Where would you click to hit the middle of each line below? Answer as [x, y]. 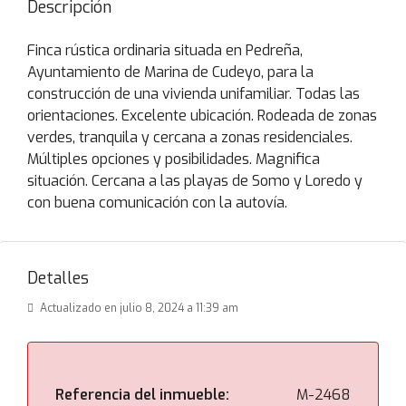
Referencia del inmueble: [142, 395]
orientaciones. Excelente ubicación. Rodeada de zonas [202, 116]
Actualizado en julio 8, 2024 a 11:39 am [138, 308]
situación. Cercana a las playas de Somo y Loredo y [195, 181]
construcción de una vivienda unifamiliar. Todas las [193, 94]
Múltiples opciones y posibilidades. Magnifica [174, 159]
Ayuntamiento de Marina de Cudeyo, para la [170, 72]
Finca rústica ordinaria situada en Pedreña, [165, 50]
